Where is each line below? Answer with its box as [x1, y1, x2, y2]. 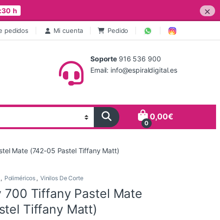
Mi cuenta [53, 26, 83, 34]
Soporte [90, 55, 117, 63]
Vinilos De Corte [40, 174, 83, 182]
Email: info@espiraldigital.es [90, 66, 177, 75]
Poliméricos [4, 174, 36, 182]
